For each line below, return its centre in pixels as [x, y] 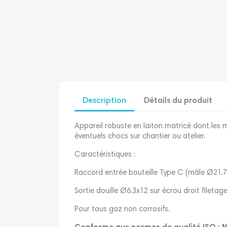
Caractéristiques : [105, 155]
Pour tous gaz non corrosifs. [122, 209]
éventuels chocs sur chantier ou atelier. [140, 136]
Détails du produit [178, 101]
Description [104, 101]
